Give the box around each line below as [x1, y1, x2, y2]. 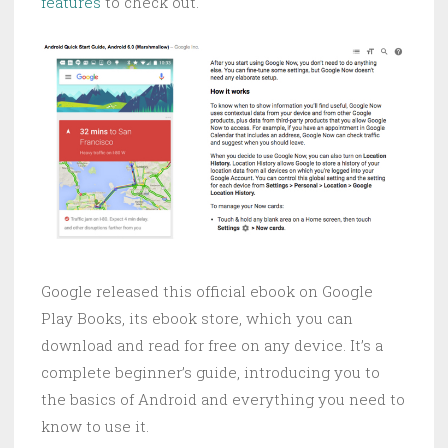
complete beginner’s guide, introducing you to [41, 362, 380, 383]
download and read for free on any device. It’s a [41, 335, 383, 356]
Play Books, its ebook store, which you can [41, 308, 353, 329]
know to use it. [41, 416, 149, 437]
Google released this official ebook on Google [41, 281, 373, 302]
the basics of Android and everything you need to [41, 389, 405, 410]
